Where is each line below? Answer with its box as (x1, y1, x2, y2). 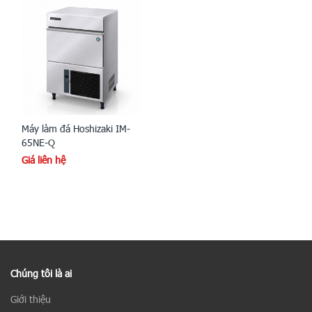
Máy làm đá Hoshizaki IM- (22, 122, 130, 136)
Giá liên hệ (22, 153, 65, 167)
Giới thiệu (10, 292, 51, 306)
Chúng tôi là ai (10, 267, 72, 281)
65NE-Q (22, 136, 55, 150)
